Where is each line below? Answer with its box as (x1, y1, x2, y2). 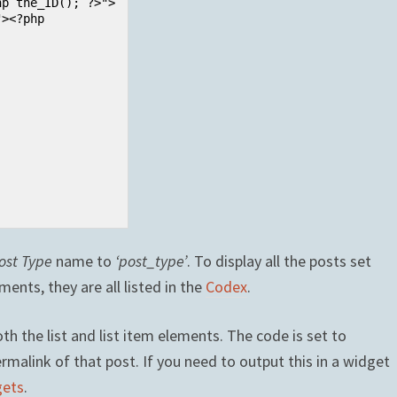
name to (52, 250, 115, 271)
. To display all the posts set (187, 250, 371, 271)
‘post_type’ (115, 250, 187, 271)
